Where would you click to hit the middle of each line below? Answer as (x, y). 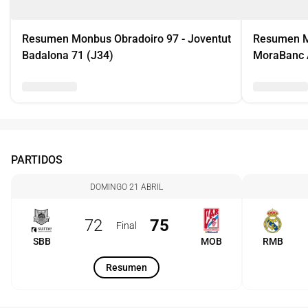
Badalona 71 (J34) (68, 55)
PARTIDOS (37, 160)
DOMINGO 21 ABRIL (126, 187)
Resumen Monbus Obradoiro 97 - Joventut (126, 39)
